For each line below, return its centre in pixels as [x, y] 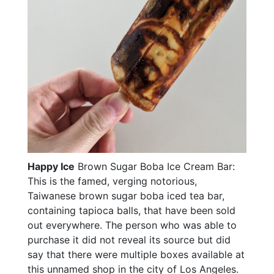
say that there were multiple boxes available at [136, 255]
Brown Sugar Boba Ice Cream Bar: [155, 167]
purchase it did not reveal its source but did [129, 240]
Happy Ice [51, 167]
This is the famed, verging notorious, [112, 181]
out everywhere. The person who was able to [132, 225]
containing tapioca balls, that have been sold [131, 211]
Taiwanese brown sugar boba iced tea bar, [126, 196]
